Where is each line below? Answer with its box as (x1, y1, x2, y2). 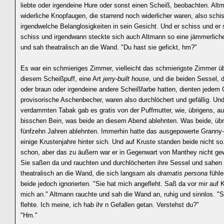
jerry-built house (103, 75, 149, 82)
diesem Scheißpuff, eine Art (20, 75, 103, 82)
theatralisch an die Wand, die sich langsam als (20, 169, 157, 177)
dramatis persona (157, 169, 207, 177)
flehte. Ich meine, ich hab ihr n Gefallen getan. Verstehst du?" (20, 201, 199, 208)
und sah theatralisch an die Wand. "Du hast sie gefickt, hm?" (20, 43, 197, 51)
